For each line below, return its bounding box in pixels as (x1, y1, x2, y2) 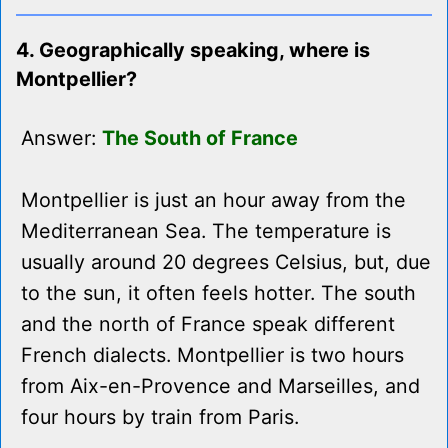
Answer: (21, 126, 102, 151)
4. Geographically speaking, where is (16, 38, 370, 63)
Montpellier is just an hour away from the (21, 188, 406, 213)
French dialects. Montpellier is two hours (21, 343, 404, 368)
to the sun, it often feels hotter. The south (21, 281, 416, 306)
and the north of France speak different (21, 312, 395, 337)
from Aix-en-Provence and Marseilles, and (21, 374, 420, 399)
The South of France (102, 126, 298, 151)
